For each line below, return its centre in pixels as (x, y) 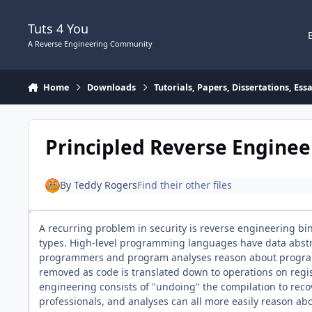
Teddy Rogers (105, 185)
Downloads (112, 87)
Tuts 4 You (58, 29)
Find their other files (184, 185)
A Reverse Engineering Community (90, 43)
